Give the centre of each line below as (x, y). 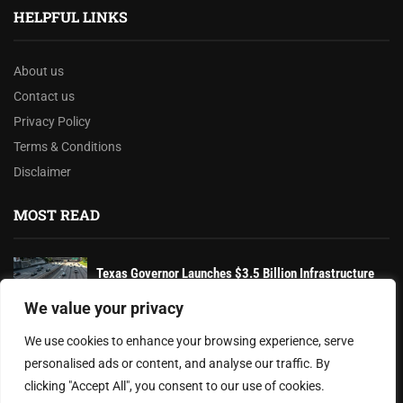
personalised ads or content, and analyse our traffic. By (177, 363)
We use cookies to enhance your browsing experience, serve (189, 341)
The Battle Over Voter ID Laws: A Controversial (221, 339)
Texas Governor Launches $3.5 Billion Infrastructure (235, 274)
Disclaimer (42, 171)
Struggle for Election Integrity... (181, 355)
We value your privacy (104, 308)
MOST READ (57, 214)
